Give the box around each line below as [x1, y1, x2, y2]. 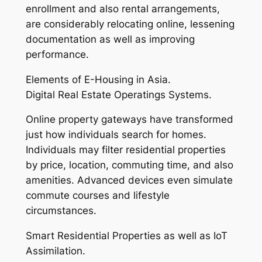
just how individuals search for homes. [25, 129, 206, 141]
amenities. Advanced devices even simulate [25, 174, 233, 187]
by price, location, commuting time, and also [25, 159, 233, 171]
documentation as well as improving [25, 33, 195, 45]
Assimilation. [25, 245, 85, 257]
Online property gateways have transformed [25, 113, 233, 126]
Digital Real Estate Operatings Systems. [25, 88, 212, 101]
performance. [25, 48, 89, 60]
